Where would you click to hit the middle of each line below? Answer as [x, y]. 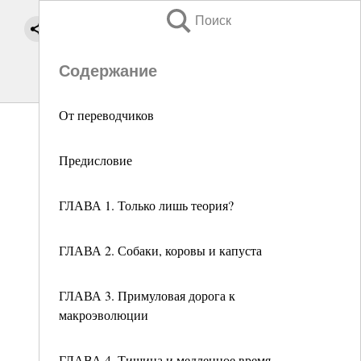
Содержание [108, 71]
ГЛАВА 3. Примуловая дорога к [147, 295]
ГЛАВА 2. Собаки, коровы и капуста [160, 250]
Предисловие [95, 160]
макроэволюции [104, 315]
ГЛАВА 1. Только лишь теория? [146, 205]
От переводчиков [106, 115]
